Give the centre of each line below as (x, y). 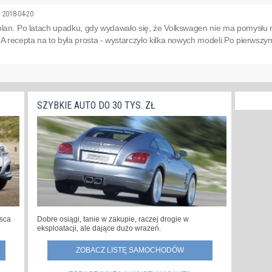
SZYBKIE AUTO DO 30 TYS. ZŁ (96, 106)
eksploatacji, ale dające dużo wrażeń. (99, 229)
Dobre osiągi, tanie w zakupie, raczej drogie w (113, 219)
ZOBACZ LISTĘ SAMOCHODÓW (130, 250)
